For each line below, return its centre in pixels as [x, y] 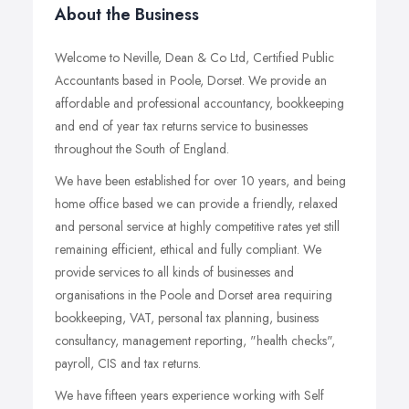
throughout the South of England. [142, 149]
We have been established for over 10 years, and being [200, 181]
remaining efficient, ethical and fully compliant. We [188, 249]
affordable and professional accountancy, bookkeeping [199, 103]
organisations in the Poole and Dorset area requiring [194, 295]
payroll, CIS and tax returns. [128, 363]
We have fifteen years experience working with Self [189, 395]
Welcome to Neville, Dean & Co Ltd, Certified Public [194, 58]
